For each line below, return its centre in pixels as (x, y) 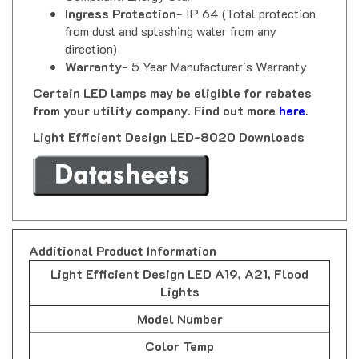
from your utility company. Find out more (156, 95)
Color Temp (179, 331)
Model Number (179, 304)
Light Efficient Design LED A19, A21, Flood (179, 259)
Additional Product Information (123, 236)
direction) (91, 34)
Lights (179, 276)
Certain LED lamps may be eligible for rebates (172, 78)
